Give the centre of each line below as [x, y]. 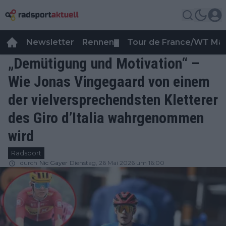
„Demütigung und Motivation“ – [104, 63]
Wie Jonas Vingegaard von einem [109, 81]
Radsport [26, 153]
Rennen [98, 42]
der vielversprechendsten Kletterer [113, 100]
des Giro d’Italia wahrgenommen [106, 118]
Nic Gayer [53, 163]
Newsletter [50, 42]
